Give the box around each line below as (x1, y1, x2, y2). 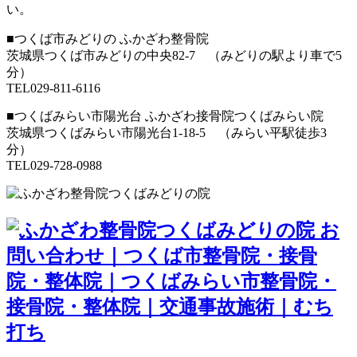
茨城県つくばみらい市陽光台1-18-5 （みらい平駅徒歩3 (6, 125, 327, 139)
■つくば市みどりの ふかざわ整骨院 (6, 31, 209, 45)
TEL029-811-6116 (6, 80, 100, 95)
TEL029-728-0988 (6, 158, 102, 172)
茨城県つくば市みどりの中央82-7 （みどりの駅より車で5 (6, 48, 342, 62)
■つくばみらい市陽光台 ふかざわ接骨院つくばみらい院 (6, 108, 324, 123)
